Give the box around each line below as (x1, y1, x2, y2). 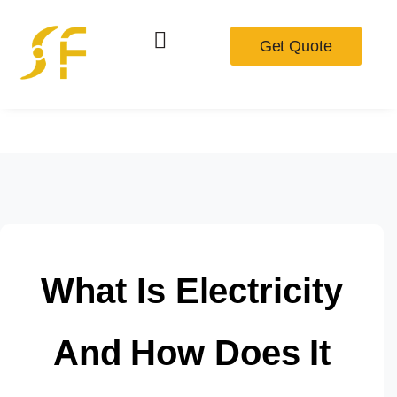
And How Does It (52, 332, 331, 372)
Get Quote (259, 37, 332, 55)
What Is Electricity (41, 270, 343, 310)
